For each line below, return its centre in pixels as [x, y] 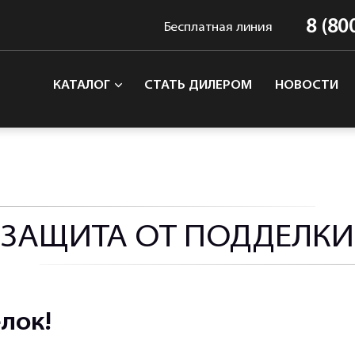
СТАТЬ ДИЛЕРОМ [198, 85]
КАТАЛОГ [83, 85]
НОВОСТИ [307, 85]
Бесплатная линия [218, 28]
